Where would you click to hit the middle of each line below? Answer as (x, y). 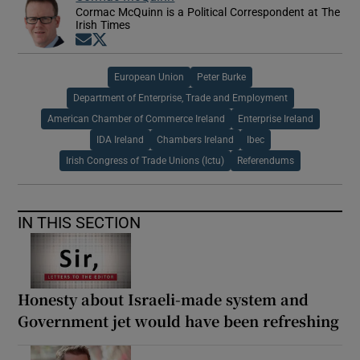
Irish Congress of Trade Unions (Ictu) (145, 160)
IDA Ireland (120, 139)
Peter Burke (221, 77)
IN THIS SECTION (80, 222)
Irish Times (103, 25)
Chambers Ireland (195, 139)
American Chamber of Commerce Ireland (136, 119)
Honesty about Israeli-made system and (164, 299)
